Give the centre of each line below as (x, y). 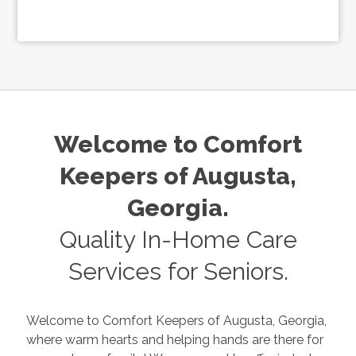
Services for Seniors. (178, 271)
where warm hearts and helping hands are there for (83, 340)
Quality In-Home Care (178, 240)
